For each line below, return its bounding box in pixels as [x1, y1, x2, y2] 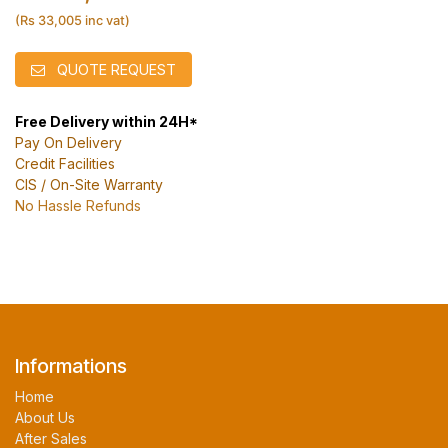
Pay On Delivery [15, 134, 122, 151]
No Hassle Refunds [15, 197, 145, 214]
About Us [15, 409, 75, 426]
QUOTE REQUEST [53, 61, 176, 78]
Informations [15, 354, 127, 378]
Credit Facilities [15, 155, 115, 172]
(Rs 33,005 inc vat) [15, 13, 130, 28]
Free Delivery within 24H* [15, 113, 198, 130]
